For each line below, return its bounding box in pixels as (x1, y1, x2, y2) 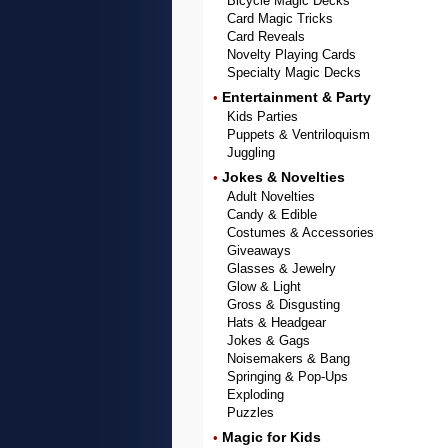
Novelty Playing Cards (227, 47, 356, 62)
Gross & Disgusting (227, 297, 340, 312)
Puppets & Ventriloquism (227, 127, 370, 142)
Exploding (227, 387, 284, 402)
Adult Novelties (227, 189, 315, 204)
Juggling (227, 145, 275, 160)
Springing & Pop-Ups (227, 369, 348, 384)
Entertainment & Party (222, 89, 371, 105)
